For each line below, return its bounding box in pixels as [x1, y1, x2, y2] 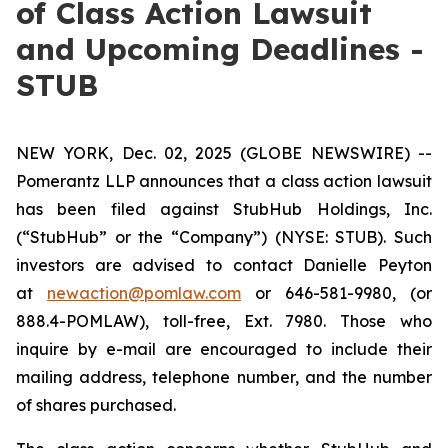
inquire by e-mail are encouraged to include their [16, 339, 432, 359]
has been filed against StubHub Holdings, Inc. [16, 199, 432, 219]
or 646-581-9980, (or [241, 283, 432, 303]
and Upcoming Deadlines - [16, 30, 424, 68]
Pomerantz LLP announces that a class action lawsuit [16, 171, 432, 191]
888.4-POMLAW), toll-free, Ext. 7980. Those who [16, 311, 432, 331]
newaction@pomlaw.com [47, 283, 241, 303]
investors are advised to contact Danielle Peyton [16, 255, 432, 275]
